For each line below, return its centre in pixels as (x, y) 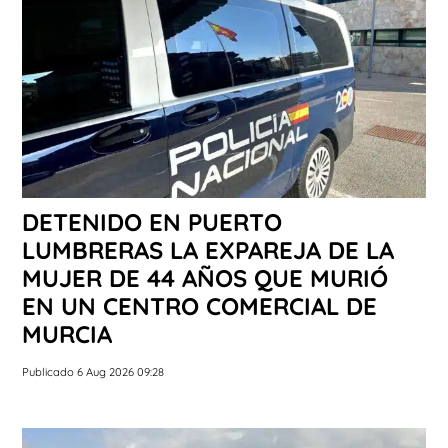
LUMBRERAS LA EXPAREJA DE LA (208, 250)
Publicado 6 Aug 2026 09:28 (93, 372)
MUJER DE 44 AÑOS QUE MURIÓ (205, 278)
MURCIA (67, 334)
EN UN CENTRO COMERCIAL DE (199, 306)
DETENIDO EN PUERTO (152, 222)
